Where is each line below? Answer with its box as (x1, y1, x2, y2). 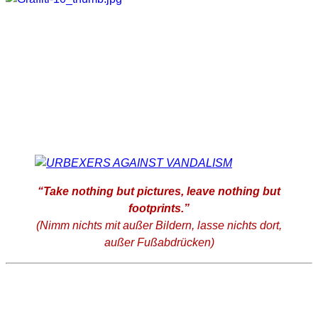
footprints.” (128, 202, 190, 215)
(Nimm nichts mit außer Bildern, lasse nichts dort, (36, 219, 282, 232)
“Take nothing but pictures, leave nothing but (38, 185, 280, 198)
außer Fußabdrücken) (104, 236, 214, 249)
